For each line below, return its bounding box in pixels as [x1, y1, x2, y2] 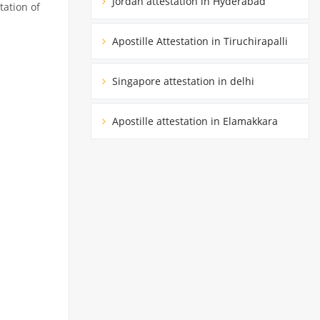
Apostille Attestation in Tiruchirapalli [109, 34, 288, 48]
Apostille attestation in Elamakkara [109, 114, 278, 128]
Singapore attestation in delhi [109, 74, 254, 88]
